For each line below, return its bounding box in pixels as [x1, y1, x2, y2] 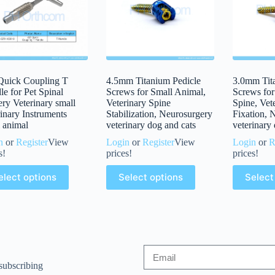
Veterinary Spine [106, 97, 171, 108]
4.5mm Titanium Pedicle [106, 75, 201, 86]
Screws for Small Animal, [106, 86, 206, 97]
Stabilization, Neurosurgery [106, 108, 213, 119]
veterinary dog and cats [106, 119, 196, 130]
